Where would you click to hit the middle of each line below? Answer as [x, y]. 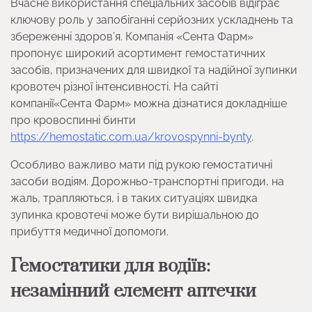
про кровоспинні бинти [73, 120]
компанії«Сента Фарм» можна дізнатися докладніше [149, 104]
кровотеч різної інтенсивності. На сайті [114, 87]
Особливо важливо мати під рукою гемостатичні [141, 165]
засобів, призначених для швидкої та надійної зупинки [154, 70]
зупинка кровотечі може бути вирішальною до [135, 215]
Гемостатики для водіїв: [110, 267]
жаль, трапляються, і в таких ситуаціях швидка [134, 198]
